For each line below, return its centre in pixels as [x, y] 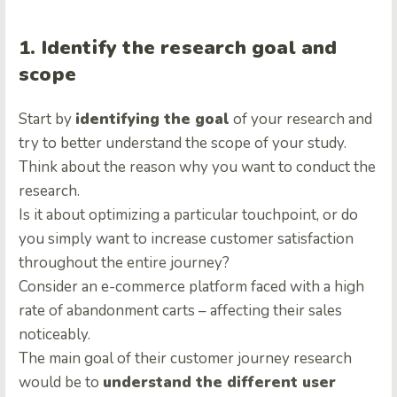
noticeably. [54, 334]
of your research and [301, 119]
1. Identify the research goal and [178, 47]
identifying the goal [152, 119]
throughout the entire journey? [126, 262]
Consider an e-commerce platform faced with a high [191, 286]
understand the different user [219, 382]
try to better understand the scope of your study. [183, 143]
